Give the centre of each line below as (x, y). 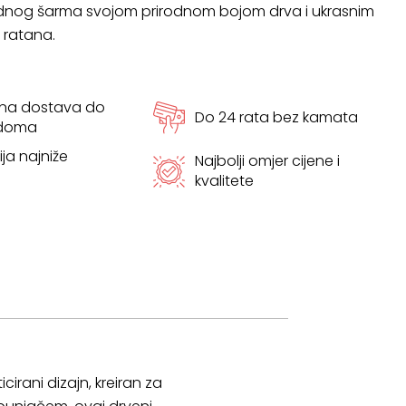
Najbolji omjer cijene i (267, 161)
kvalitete (224, 181)
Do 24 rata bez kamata (276, 117)
